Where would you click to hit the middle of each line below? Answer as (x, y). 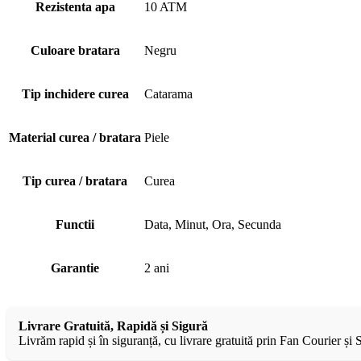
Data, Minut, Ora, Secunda (213, 224)
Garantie (75, 268)
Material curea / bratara (75, 137)
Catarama (168, 93)
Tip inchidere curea (75, 93)
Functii (75, 224)
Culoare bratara (75, 50)
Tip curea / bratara (75, 180)
